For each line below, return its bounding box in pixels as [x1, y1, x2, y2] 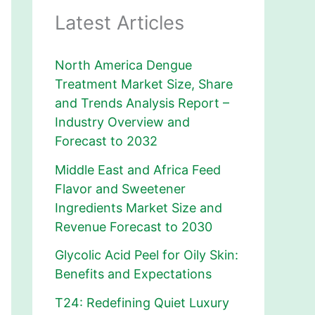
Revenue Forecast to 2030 [55, 219, 212, 234]
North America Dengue [55, 58, 192, 73]
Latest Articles [55, 11, 184, 34]
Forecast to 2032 [55, 134, 157, 149]
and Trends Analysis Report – [55, 96, 229, 111]
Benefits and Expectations [55, 266, 212, 282]
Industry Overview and [55, 115, 190, 130]
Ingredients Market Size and [55, 200, 222, 215]
